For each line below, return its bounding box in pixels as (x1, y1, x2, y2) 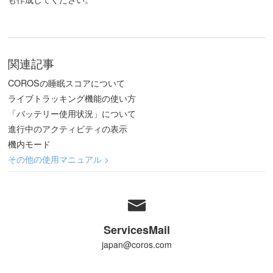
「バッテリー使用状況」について (7, 107, 136, 119)
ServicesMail (103, 221, 170, 238)
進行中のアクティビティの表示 (7, 122, 127, 135)
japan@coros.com (101, 238, 172, 250)
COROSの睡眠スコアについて (7, 77, 125, 89)
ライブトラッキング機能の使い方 (7, 92, 136, 104)
